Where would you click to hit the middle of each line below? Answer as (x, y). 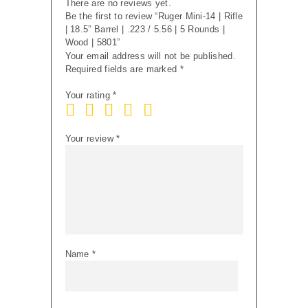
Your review (91, 138)
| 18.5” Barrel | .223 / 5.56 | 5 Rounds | (145, 29)
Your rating (89, 96)
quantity (68, 87)
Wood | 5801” (92, 42)
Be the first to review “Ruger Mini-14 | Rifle (154, 16)
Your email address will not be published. (150, 56)
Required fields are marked (122, 69)
